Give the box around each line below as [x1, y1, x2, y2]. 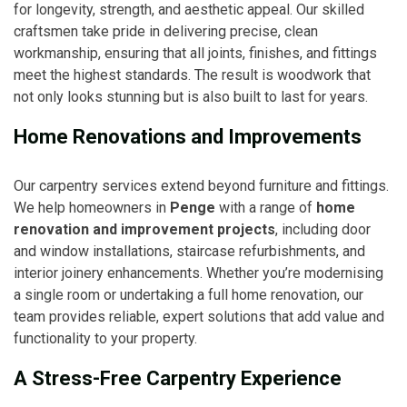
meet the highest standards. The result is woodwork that [14, 65, 371, 84]
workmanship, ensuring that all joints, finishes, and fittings [14, 44, 377, 62]
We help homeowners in [14, 198, 170, 216]
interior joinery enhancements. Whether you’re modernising [14, 263, 383, 282]
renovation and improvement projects [14, 220, 275, 238]
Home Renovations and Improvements [14, 124, 362, 148]
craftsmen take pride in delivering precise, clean [14, 22, 318, 40]
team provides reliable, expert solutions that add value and [14, 307, 384, 325]
